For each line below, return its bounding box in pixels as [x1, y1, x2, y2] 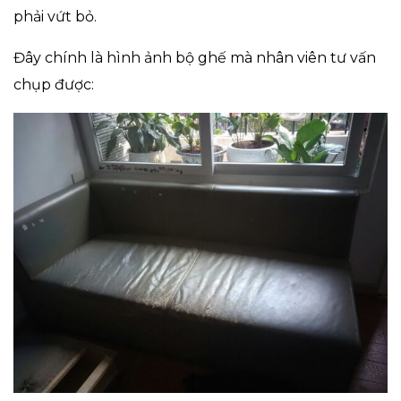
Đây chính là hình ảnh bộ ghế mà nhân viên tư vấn [13, 48, 376, 66]
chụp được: [13, 75, 94, 93]
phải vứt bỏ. [13, 7, 97, 25]
